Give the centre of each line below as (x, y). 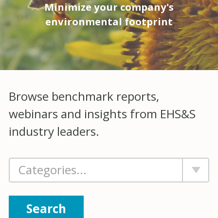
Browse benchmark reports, (84, 96)
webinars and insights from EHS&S (102, 113)
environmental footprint (109, 22)
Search (46, 208)
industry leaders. (54, 131)
